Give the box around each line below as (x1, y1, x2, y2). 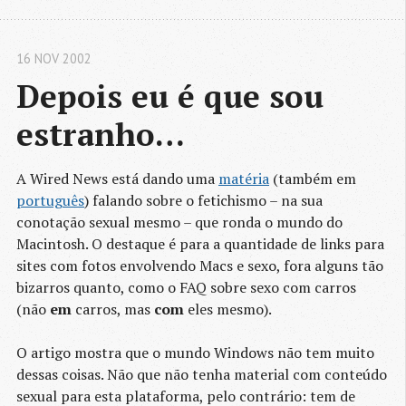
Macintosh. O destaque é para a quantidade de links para (16, 234, 384, 255)
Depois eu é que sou (16, 74, 324, 118)
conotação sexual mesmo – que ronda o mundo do (16, 212, 343, 233)
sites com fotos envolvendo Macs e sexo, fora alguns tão (16, 256, 383, 276)
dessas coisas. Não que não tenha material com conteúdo (16, 364, 387, 385)
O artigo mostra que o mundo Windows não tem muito (16, 343, 374, 363)
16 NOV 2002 (16, 50, 92, 68)
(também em (269, 169, 356, 189)
